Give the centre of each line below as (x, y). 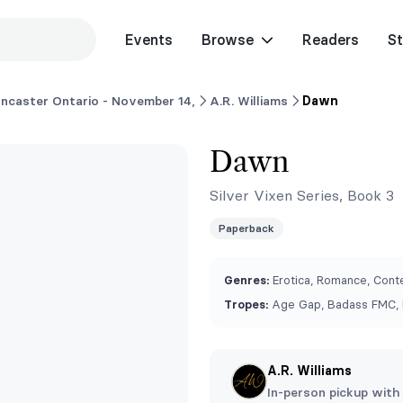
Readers (330, 40)
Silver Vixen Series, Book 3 (302, 195)
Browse (227, 40)
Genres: (246, 280)
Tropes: (246, 304)
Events (148, 40)
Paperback (246, 228)
